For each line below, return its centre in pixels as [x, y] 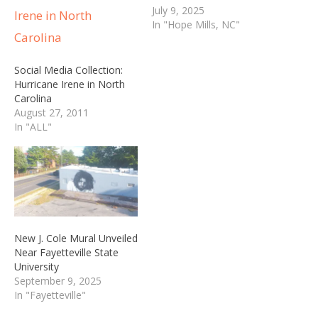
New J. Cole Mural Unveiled [76, 238]
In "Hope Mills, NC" [196, 24]
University [37, 267]
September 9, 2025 [58, 281]
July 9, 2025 [178, 10]
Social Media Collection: [68, 70]
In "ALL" [33, 126]
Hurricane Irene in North [70, 84]
